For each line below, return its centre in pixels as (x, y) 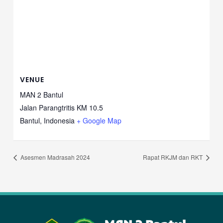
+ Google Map (99, 121)
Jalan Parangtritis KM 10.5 (61, 108)
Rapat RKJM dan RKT (174, 157)
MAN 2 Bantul (41, 95)
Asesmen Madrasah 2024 (54, 157)
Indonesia (59, 121)
